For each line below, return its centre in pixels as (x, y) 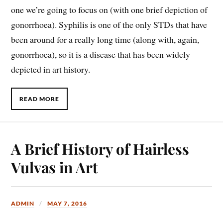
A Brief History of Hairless (100, 148)
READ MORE (40, 99)
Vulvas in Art (55, 167)
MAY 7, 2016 (67, 203)
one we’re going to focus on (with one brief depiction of (110, 9)
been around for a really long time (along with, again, (105, 39)
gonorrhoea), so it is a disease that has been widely (101, 54)
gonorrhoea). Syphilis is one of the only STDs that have (109, 24)
